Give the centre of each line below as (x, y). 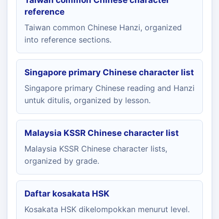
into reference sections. (68, 40)
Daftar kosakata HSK (67, 194)
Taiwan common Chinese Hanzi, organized (103, 27)
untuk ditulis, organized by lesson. (88, 100)
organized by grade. (62, 161)
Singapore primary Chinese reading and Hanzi (109, 88)
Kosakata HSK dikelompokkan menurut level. (107, 209)
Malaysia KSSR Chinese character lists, (96, 149)
